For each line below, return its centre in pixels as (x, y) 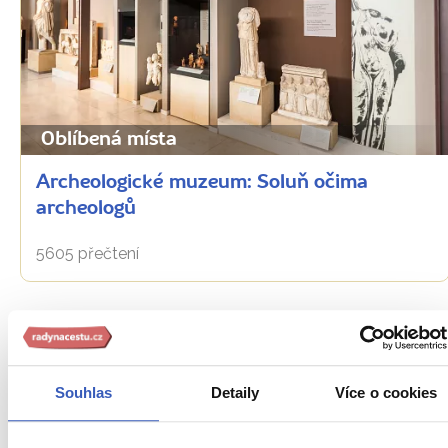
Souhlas (83, 393)
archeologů (86, 208)
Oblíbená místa (109, 139)
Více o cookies (386, 393)
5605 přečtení (87, 253)
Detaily (235, 393)
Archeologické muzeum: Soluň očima (202, 182)
